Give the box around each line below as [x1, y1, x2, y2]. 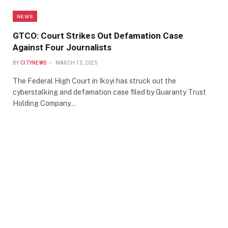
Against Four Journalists [13, 42, 111, 52]
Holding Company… [13, 99, 76, 107]
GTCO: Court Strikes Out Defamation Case [13, 30, 183, 41]
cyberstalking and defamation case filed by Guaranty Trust [13, 88, 206, 96]
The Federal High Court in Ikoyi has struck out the [13, 76, 176, 85]
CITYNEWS [20, 60, 47, 66]
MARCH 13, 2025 [55, 60, 98, 66]
